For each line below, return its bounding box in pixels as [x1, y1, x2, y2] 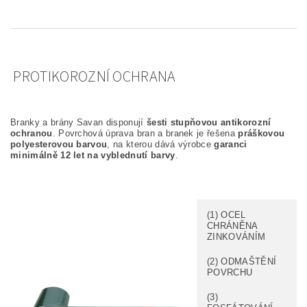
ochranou [10, 127, 53, 138]
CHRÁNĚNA [207, 220, 258, 231]
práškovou [238, 127, 285, 138]
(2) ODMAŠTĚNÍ [207, 256, 277, 267]
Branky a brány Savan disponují [10, 116, 147, 127]
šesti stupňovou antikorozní [146, 116, 271, 127]
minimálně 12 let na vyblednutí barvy [10, 149, 175, 160]
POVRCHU [207, 267, 253, 278]
